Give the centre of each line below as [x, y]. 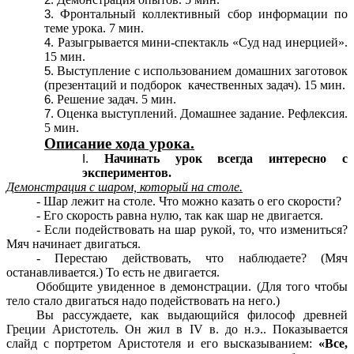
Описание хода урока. [119, 143]
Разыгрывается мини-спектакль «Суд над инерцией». [203, 42]
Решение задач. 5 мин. [117, 99]
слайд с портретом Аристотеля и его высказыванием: [162, 343]
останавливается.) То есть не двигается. [113, 272]
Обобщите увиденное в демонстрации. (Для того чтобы [192, 286]
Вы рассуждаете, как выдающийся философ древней [192, 314]
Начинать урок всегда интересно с [226, 158]
